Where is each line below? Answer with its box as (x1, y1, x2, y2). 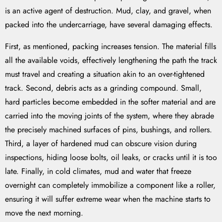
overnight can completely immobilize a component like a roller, (5, 179, 216, 191)
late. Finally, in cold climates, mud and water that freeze (5, 166, 191, 177)
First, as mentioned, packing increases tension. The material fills (5, 41, 216, 53)
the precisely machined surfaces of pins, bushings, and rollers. (5, 124, 212, 136)
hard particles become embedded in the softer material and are (5, 96, 216, 108)
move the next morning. (5, 207, 83, 219)
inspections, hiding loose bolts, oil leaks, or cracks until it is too (5, 152, 217, 164)
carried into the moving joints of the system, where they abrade (5, 110, 214, 122)
